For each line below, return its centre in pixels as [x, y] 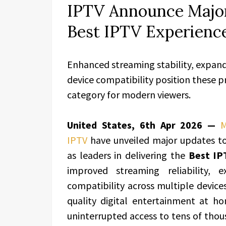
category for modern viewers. [129, 95]
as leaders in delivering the [128, 155]
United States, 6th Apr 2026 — [142, 125]
